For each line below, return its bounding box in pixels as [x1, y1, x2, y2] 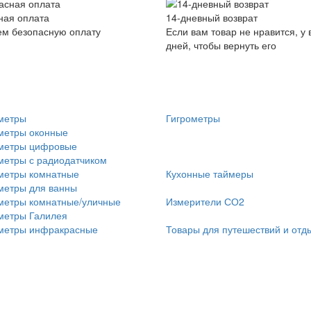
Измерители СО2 [166, 194, 244, 208]
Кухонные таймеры [166, 167, 253, 180]
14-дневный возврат [166, 10, 258, 25]
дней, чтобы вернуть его [166, 38, 276, 53]
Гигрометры [166, 111, 220, 125]
